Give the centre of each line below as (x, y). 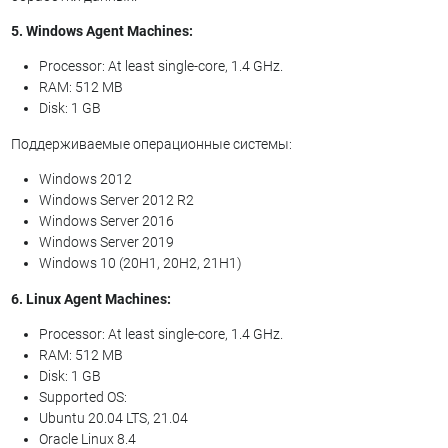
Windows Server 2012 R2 (116, 199)
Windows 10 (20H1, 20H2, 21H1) (140, 262)
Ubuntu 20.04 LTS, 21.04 (113, 417)
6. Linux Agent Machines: (90, 298)
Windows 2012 (85, 178)
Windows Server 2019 (106, 241)
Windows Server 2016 (106, 220)
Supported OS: (82, 396)
